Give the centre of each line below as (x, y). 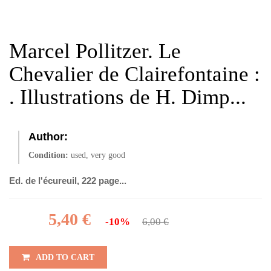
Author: (48, 137)
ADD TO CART (65, 257)
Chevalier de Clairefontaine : (135, 74)
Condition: (48, 155)
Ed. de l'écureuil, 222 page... (68, 181)
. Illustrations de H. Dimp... (128, 97)
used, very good (98, 155)
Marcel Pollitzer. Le (95, 51)
